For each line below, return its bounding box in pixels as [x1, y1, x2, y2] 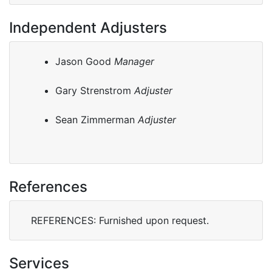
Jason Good [55, 55, 114, 67]
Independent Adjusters [9, 18, 167, 36]
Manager [114, 55, 154, 67]
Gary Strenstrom [55, 84, 134, 97]
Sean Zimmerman [55, 113, 138, 126]
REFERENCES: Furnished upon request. [31, 214, 209, 226]
